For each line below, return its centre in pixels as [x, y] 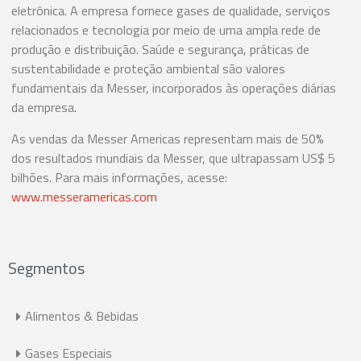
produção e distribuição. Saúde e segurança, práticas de [160, 50]
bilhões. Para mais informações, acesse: [119, 177]
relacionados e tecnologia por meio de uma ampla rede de [166, 30]
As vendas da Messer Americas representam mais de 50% [168, 138]
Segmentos [46, 268]
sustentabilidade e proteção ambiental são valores [148, 69]
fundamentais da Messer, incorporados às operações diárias [174, 88]
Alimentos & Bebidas [82, 316]
